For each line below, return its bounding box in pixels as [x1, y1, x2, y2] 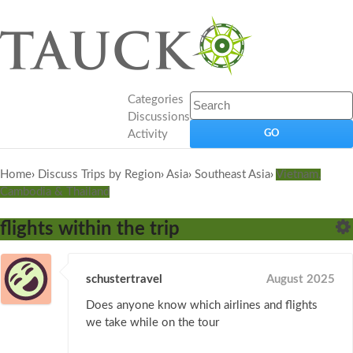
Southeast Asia [195, 169, 270, 180]
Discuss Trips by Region [38, 169, 161, 180]
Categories [128, 94, 184, 106]
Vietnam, [276, 169, 321, 180]
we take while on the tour [86, 317, 219, 329]
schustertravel [86, 273, 162, 286]
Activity [128, 128, 168, 140]
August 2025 [266, 273, 335, 286]
